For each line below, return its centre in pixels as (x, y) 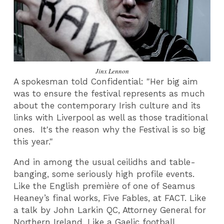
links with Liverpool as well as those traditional (111, 118)
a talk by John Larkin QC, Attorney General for (110, 210)
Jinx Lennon (112, 71)
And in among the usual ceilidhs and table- (105, 162)
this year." (33, 142)
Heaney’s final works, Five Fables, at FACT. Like (110, 198)
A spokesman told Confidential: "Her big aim (106, 82)
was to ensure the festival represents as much (109, 94)
